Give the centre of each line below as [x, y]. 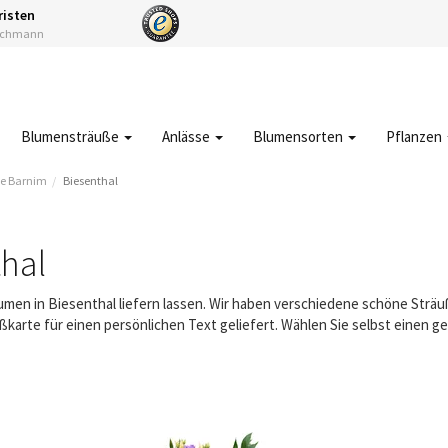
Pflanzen [415, 136]
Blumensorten [299, 136]
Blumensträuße [71, 136]
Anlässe [187, 136]
